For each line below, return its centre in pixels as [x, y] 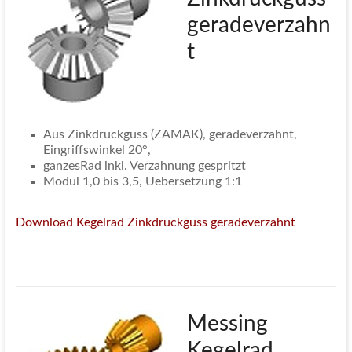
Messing [227, 324]
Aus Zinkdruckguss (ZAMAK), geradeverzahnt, [170, 135]
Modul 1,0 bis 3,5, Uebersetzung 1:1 [142, 182]
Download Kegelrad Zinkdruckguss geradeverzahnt [155, 223]
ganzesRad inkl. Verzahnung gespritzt [144, 166]
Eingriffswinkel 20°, [97, 150]
